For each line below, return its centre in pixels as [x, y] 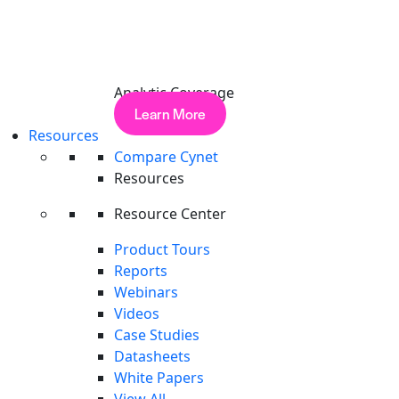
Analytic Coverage [174, 93]
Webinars [146, 292]
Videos [137, 313]
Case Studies [157, 335]
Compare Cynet [166, 157]
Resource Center [170, 214]
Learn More [170, 114]
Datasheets [152, 356]
